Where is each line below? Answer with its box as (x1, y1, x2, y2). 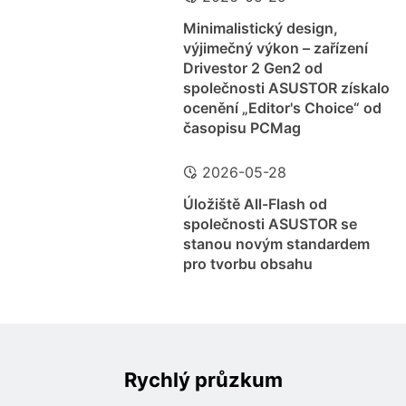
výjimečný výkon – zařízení (182, 39, 368, 58)
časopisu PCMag (182, 119, 301, 138)
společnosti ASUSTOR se (182, 215, 357, 234)
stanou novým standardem (182, 235, 370, 254)
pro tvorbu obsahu (182, 255, 313, 274)
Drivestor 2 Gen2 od (182, 59, 323, 78)
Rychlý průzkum (123, 368, 283, 392)
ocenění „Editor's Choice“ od (182, 99, 382, 118)
